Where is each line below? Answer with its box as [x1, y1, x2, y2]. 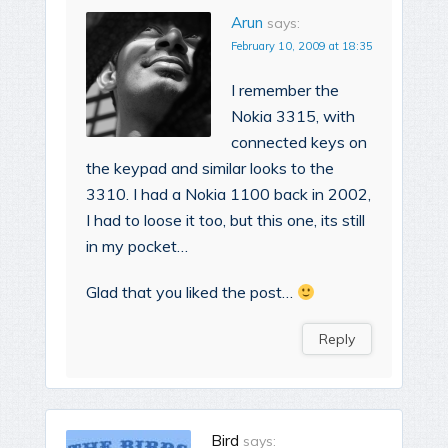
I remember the [231, 80, 339, 101]
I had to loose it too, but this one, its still [86, 210, 365, 231]
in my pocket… [86, 236, 188, 257]
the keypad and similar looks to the [86, 158, 334, 179]
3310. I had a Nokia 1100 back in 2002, [86, 184, 371, 205]
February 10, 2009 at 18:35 [231, 39, 373, 54]
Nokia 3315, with [231, 106, 355, 127]
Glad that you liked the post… [86, 282, 297, 303]
